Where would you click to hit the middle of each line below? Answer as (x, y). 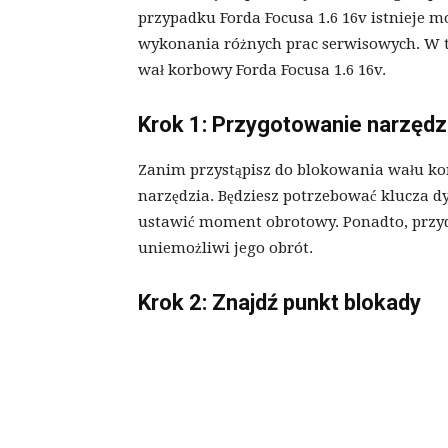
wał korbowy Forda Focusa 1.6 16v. (262, 70)
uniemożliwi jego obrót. (225, 248)
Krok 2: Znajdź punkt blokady (279, 303)
